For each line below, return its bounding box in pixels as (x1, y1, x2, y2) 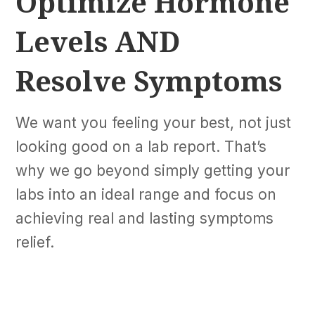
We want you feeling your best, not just (15, 114, 292, 132)
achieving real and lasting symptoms (15, 210, 274, 228)
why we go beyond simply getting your (15, 162, 290, 180)
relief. (15, 233, 59, 252)
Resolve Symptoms (15, 61, 283, 101)
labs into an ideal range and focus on (15, 186, 277, 204)
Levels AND (15, 22, 181, 61)
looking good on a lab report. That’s (15, 138, 267, 156)
